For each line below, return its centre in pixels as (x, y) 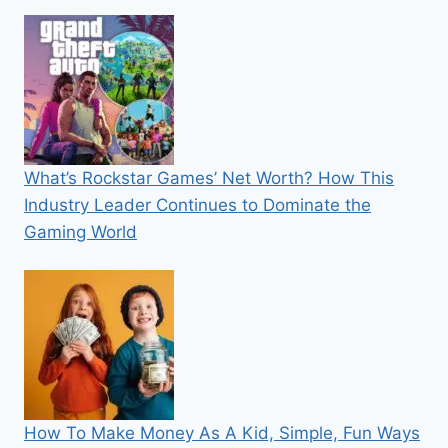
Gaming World (80, 232)
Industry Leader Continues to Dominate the (197, 205)
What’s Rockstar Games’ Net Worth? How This (209, 178)
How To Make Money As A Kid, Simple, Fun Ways (222, 433)
